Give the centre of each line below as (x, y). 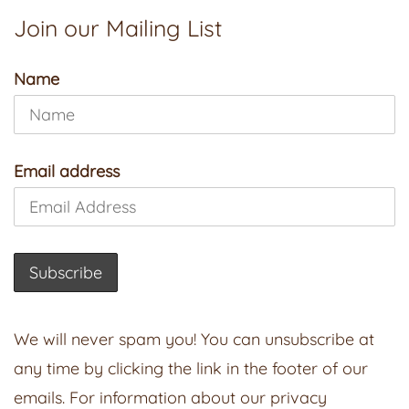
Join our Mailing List (118, 27)
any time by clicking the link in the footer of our (191, 368)
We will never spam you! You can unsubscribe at (194, 339)
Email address (67, 172)
